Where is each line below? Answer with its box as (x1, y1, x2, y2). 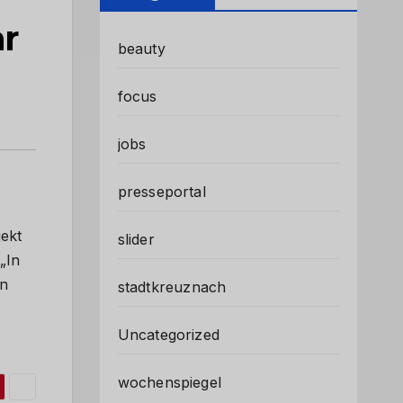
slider (117, 230, 155, 248)
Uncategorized (117, 326, 220, 344)
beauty (117, 40, 166, 58)
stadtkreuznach (117, 278, 227, 296)
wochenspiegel (117, 373, 222, 391)
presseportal (117, 183, 206, 201)
